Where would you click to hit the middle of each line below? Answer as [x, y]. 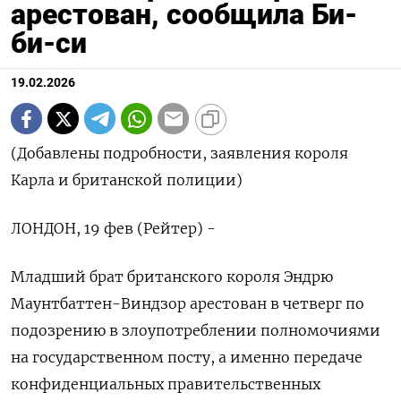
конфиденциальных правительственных [166, 384]
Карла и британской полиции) [127, 180]
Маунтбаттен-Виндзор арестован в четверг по [188, 303]
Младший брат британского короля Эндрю [172, 277]
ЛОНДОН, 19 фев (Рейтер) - [113, 228]
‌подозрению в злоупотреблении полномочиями [196, 330]
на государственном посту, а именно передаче [187, 357]
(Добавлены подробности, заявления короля [179, 153]
